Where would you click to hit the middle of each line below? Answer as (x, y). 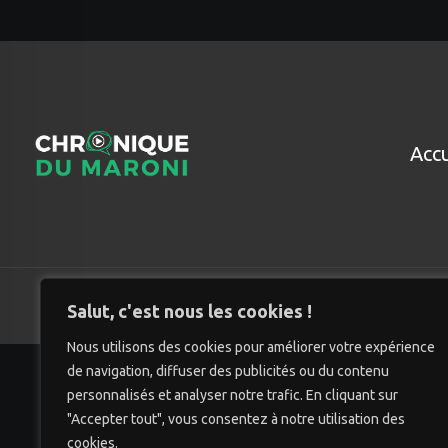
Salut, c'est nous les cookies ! (189, 311)
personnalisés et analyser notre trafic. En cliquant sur (232, 395)
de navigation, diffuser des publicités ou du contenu (228, 371)
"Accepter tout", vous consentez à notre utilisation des (236, 419)
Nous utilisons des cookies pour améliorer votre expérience (251, 347)
